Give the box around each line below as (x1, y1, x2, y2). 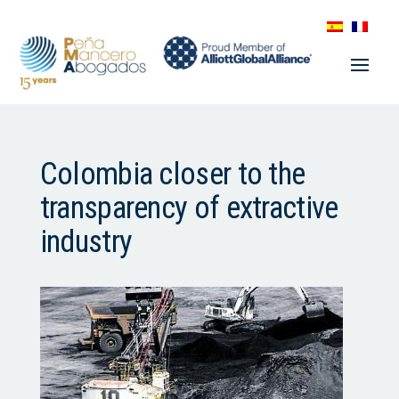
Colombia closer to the (39, 156, 305, 193)
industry (39, 224, 133, 261)
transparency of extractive (39, 190, 338, 227)
